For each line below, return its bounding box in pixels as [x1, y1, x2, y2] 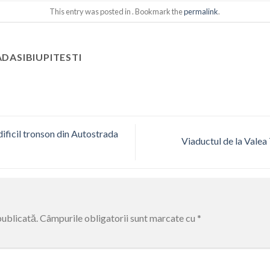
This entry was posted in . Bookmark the [49, 6, 184, 16]
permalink [184, 6, 219, 16]
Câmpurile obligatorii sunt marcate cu [40, 212, 197, 224]
